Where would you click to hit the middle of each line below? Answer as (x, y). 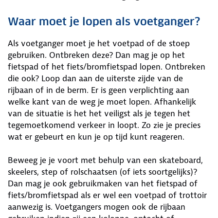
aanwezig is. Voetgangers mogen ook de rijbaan (97, 207)
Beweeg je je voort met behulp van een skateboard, (105, 160)
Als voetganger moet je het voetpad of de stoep (99, 43)
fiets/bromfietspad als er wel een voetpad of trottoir (107, 195)
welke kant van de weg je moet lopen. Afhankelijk (102, 102)
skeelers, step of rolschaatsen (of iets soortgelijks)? (102, 172)
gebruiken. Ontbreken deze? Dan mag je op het (96, 55)
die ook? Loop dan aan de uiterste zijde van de (95, 78)
